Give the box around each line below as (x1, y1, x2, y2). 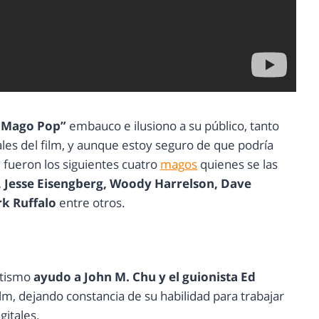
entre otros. (59, 194, 125, 211)
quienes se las (197, 156, 278, 173)
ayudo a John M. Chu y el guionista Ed (33, 268, 256, 286)
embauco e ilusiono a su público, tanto (69, 117, 279, 135)
